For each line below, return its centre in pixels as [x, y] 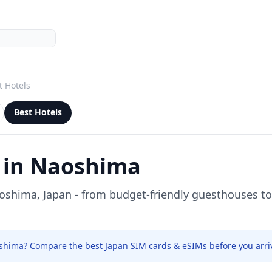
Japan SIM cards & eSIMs [156, 246]
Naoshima [85, 166]
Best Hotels [38, 112]
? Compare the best [63, 246]
